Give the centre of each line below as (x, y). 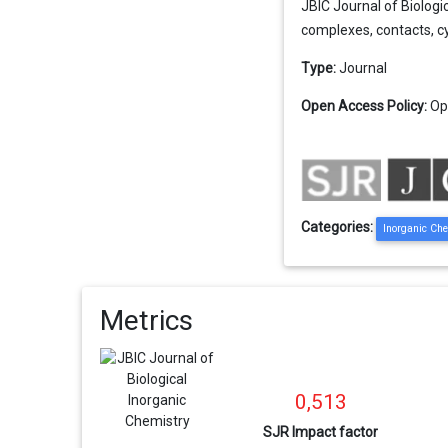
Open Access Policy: (364, 106)
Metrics (146, 321)
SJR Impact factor (321, 431)
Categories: (339, 227)
